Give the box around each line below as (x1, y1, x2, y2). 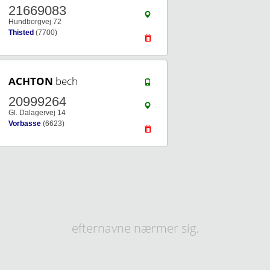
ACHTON (8, 74, 53, 88)
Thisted (8, 28, 34, 37)
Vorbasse (8, 119, 41, 128)
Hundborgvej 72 (8, 17, 61, 26)
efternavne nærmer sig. (71, 220, 199, 236)
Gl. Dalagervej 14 (8, 108, 66, 117)
